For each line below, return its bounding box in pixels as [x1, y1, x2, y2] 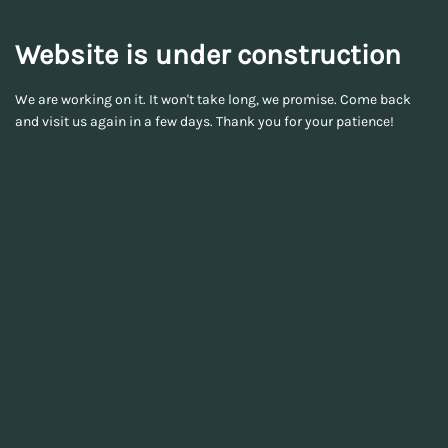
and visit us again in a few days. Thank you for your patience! [15, 113, 394, 130]
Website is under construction [15, 38, 401, 71]
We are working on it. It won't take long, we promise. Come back [15, 91, 411, 108]
